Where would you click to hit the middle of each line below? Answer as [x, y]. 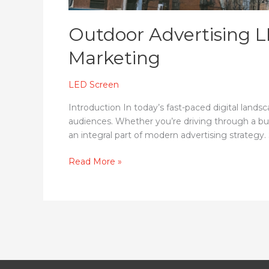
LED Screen [94, 85]
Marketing [114, 58]
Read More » [95, 161]
